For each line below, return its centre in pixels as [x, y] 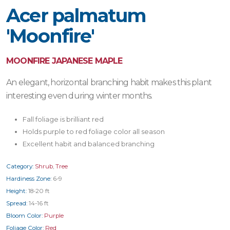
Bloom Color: [24, 216]
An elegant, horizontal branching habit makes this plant [109, 83]
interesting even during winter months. [79, 96]
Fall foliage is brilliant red [63, 119]
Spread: [17, 204]
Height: [16, 191]
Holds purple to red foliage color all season [94, 132]
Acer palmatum [76, 16]
